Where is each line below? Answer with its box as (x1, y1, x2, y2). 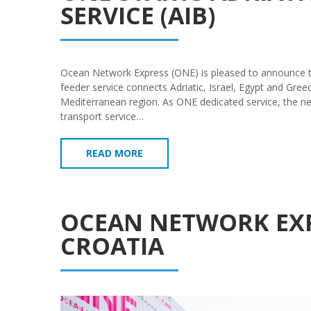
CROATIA (60, 229, 164, 262)
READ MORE (86, 146, 143, 160)
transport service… (60, 109, 144, 123)
